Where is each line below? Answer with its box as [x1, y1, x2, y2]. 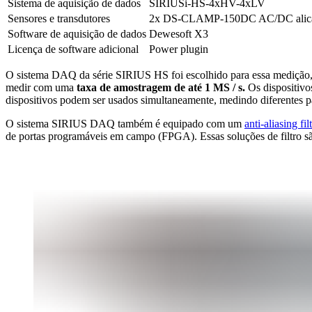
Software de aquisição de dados [8, 27, 146, 40]
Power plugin [149, 42, 208, 55]
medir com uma [6, 81, 77, 93]
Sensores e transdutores [8, 12, 110, 24]
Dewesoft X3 [149, 27, 208, 40]
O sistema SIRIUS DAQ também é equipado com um [6, 117, 244, 130]
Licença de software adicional [8, 42, 139, 55]
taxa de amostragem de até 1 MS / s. [77, 81, 245, 93]
